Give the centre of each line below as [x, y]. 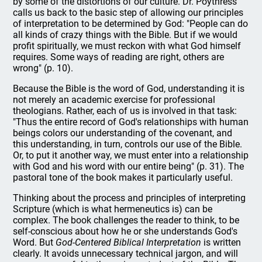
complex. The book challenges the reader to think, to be [126, 220]
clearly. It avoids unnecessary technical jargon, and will [126, 254]
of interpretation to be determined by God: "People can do [131, 24]
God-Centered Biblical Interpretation [129, 242]
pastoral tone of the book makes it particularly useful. [123, 177]
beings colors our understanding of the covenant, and [123, 133]
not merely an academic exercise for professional [114, 100]
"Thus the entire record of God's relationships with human [131, 122]
